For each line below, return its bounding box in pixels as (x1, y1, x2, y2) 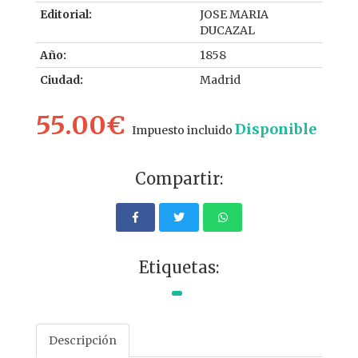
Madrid (200, 73, 241, 88)
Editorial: (40, 7, 92, 22)
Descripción (49, 332, 117, 348)
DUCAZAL (200, 23, 255, 38)
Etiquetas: (139, 257, 219, 278)
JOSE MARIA (200, 7, 268, 22)
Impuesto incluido (132, 123, 233, 138)
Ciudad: (40, 73, 83, 88)
